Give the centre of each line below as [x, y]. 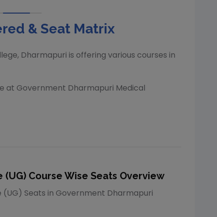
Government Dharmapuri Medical [81, 88]
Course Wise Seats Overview [95, 176]
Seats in [39, 193]
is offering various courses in [121, 55]
